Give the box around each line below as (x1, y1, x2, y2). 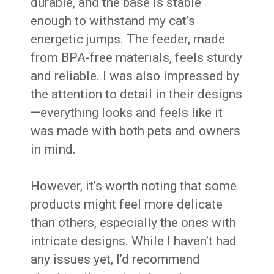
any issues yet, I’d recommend (31, 251, 201, 267)
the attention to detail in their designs (31, 86, 243, 102)
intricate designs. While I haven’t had (31, 233, 237, 248)
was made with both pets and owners (31, 123, 241, 138)
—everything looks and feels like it (31, 105, 223, 120)
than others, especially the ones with (31, 215, 237, 230)
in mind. (31, 141, 76, 157)
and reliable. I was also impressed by (31, 68, 240, 83)
